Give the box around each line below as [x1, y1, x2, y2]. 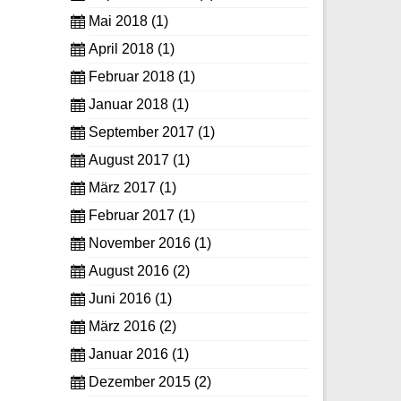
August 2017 [88, 152, 169, 168]
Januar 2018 [88, 97, 168, 113]
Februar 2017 [88, 208, 175, 224]
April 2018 [88, 41, 154, 57]
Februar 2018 [88, 69, 175, 85]
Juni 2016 [88, 291, 151, 307]
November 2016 [88, 235, 191, 252]
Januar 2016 [88, 346, 168, 363]
